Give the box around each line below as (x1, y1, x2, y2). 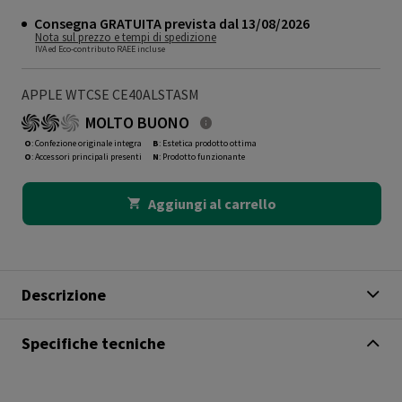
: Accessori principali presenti (31, 150, 142, 162)
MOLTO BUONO (85, 111, 189, 133)
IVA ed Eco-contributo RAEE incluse (35, 42, 165, 55)
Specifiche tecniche (22, 333, 165, 354)
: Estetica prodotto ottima (159, 136, 257, 149)
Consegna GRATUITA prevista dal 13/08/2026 (34, 13, 310, 32)
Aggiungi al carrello (148, 194, 277, 213)
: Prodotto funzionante (159, 150, 245, 162)
